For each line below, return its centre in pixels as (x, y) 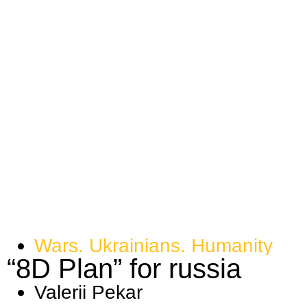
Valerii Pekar (88, 292)
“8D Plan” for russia (124, 269)
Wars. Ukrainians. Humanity (153, 246)
